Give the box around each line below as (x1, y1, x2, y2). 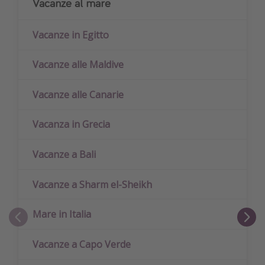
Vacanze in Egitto (33, 28, 109, 41)
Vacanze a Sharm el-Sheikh (33, 177, 152, 191)
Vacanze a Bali (33, 148, 96, 161)
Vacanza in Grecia (33, 118, 110, 131)
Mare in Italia (33, 208, 91, 221)
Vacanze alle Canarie (33, 88, 124, 101)
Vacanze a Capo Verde (33, 237, 131, 251)
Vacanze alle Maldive (33, 58, 124, 72)
